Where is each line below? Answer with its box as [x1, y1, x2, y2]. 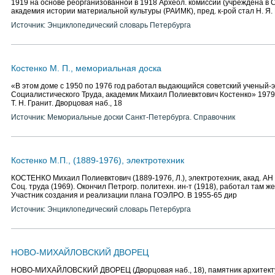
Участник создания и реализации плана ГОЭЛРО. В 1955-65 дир [11, 191, 237, 199]
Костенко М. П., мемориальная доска [11, 63, 161, 73]
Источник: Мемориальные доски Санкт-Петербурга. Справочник [11, 113, 235, 122]
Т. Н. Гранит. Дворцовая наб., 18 [11, 99, 122, 107]
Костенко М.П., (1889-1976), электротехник [11, 155, 184, 165]
